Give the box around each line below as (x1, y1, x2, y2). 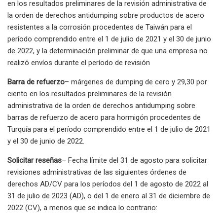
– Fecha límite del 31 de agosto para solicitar (62, 155, 207, 165)
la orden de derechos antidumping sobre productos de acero (7, 10, 204, 20)
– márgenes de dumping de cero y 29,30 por (65, 77, 207, 86)
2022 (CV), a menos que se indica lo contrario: (7, 203, 157, 212)
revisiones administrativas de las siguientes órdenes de (7, 167, 186, 177)
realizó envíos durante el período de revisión (7, 58, 150, 67)
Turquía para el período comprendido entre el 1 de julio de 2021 (7, 124, 211, 134)
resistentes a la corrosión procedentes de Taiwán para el (7, 22, 192, 32)
